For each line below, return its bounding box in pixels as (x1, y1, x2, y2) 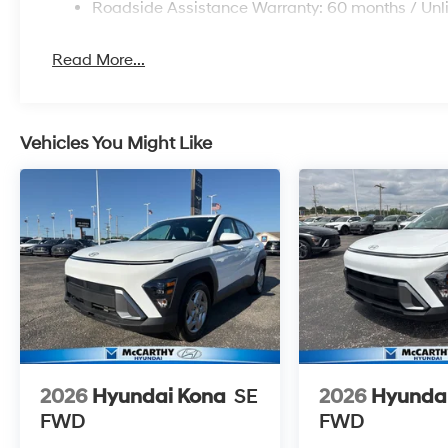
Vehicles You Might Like (20, 131, 212, 155)
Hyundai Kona (92, 384, 226, 409)
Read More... (52, 49, 146, 70)
